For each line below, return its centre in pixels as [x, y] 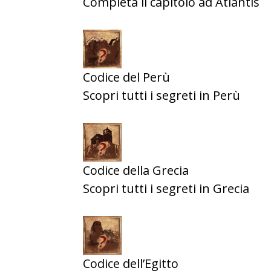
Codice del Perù [126, 77]
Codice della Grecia [136, 170]
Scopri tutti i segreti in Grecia [166, 188]
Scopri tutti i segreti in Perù [162, 95]
